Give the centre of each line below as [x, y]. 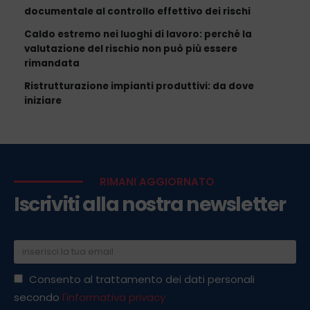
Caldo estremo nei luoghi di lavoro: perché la [138, 35]
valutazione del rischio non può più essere [131, 49]
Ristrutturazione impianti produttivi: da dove [139, 86]
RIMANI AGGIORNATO [157, 181]
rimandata [52, 64]
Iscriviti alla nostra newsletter [150, 204]
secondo [38, 297]
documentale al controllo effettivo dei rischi [137, 12]
